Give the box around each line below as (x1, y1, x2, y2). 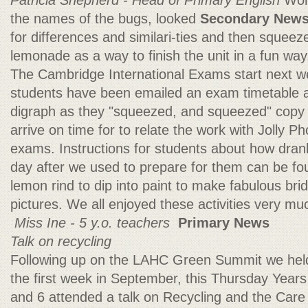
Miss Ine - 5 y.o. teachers (10, 215, 174, 230)
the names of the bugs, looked (10, 11, 200, 26)
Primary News (178, 215, 269, 230)
